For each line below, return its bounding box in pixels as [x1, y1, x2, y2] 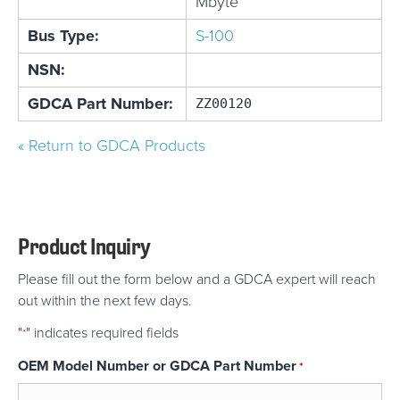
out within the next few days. [18, 290, 192, 312]
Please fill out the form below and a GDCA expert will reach [18, 269, 376, 290]
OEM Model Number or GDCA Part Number [18, 355, 296, 377]
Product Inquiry [18, 233, 151, 261]
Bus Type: [28, 24, 99, 48]
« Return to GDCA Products [18, 134, 205, 158]
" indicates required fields [26, 322, 179, 344]
